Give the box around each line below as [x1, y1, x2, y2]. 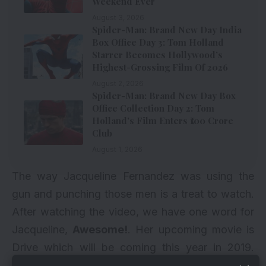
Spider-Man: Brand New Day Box [92, 90, 236, 102]
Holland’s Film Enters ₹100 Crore [92, 115, 233, 127]
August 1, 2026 [92, 145, 142, 154]
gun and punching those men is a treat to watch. [12, 188, 254, 201]
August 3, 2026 [92, 13, 144, 23]
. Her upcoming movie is [128, 223, 255, 236]
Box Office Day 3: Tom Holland [92, 36, 224, 49]
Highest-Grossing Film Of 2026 [92, 61, 228, 74]
